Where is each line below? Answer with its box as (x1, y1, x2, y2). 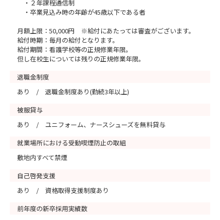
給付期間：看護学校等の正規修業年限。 (17, 45, 132, 54)
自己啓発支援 (17, 171, 55, 180)
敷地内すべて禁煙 (17, 153, 67, 162)
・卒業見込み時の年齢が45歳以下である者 (17, 7, 145, 17)
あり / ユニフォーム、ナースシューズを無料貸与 (17, 120, 165, 129)
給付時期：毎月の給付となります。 (17, 35, 119, 45)
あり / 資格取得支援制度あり (17, 186, 109, 195)
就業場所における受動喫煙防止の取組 (17, 138, 126, 147)
